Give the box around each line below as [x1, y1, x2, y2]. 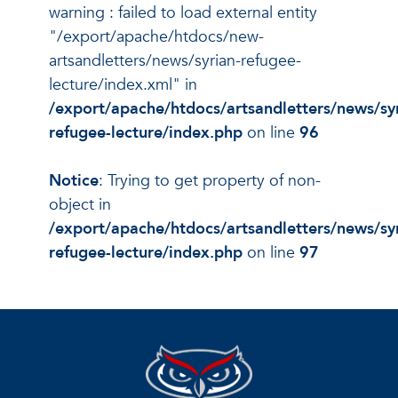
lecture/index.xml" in [49, 73, 197, 96]
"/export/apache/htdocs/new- [49, 25, 264, 48]
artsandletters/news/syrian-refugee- [49, 49, 301, 72]
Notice [49, 169, 99, 192]
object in [49, 193, 111, 216]
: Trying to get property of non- [99, 169, 321, 192]
